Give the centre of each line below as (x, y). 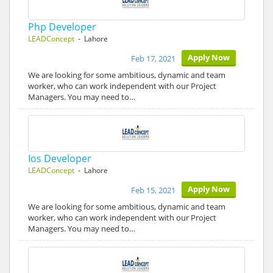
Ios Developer (60, 158)
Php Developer (62, 27)
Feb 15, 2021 (153, 190)
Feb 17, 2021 (153, 58)
